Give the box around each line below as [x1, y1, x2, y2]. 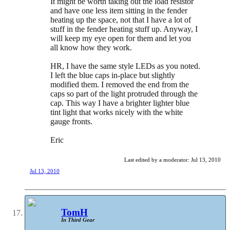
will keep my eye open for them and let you [50, 34, 191, 43]
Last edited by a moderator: [124, 157, 191, 163]
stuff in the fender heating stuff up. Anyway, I [50, 25, 198, 34]
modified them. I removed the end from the [50, 80, 189, 89]
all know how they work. [50, 43, 132, 52]
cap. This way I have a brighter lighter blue [50, 99, 189, 108]
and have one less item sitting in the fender [50, 6, 187, 15]
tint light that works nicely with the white [50, 108, 183, 117]
